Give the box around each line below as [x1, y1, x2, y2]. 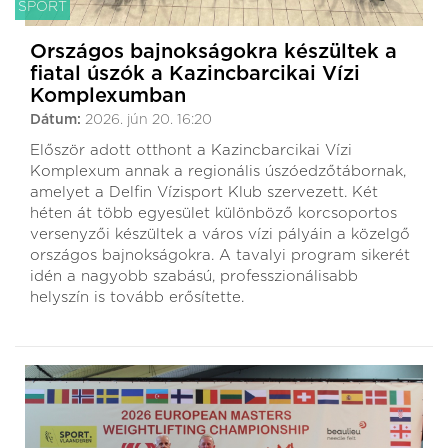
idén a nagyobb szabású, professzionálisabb [30, 269, 358, 285]
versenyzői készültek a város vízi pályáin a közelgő [30, 227, 410, 243]
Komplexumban [30, 86, 186, 107]
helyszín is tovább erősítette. [30, 290, 244, 306]
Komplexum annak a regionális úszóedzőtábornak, [30, 164, 406, 180]
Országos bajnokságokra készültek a [30, 42, 397, 63]
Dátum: [30, 113, 85, 128]
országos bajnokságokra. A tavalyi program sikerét [30, 248, 410, 264]
